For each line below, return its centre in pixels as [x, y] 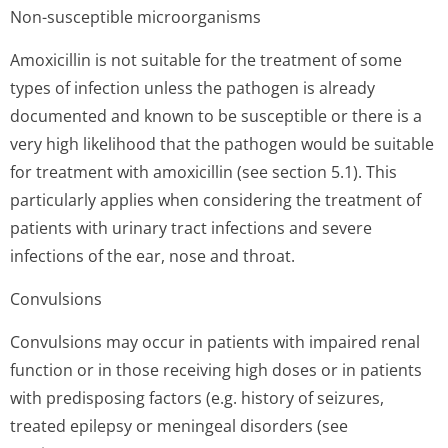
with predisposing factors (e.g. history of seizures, [197, 398]
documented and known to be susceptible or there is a [216, 116]
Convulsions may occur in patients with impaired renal [215, 342]
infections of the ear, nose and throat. [152, 256]
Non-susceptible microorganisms [135, 17]
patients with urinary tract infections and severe [191, 228]
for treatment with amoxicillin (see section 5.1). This [203, 172]
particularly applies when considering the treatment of [215, 200]
